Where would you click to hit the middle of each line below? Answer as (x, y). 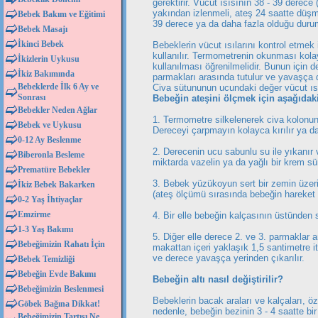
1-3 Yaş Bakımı (45, 229)
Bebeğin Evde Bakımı (57, 274)
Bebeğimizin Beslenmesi (61, 289)
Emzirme (34, 214)
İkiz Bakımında (46, 74)
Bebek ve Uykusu (50, 125)
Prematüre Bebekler (54, 170)
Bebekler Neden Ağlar (57, 110)
